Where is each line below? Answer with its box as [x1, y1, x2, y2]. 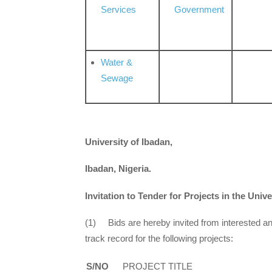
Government [174, 4, 225, 15]
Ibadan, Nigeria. [85, 163, 151, 174]
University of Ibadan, [85, 137, 172, 148]
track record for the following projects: [85, 233, 233, 243]
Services [101, 4, 137, 15]
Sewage [101, 73, 134, 84]
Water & [101, 57, 133, 68]
